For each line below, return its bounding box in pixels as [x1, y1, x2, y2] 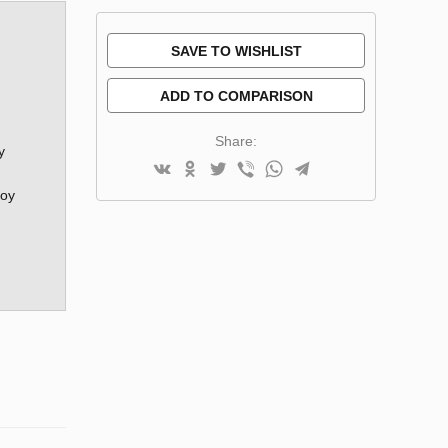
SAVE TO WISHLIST [170, 42, 302, 59]
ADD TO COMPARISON [159, 87, 313, 104]
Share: [215, 132, 257, 149]
